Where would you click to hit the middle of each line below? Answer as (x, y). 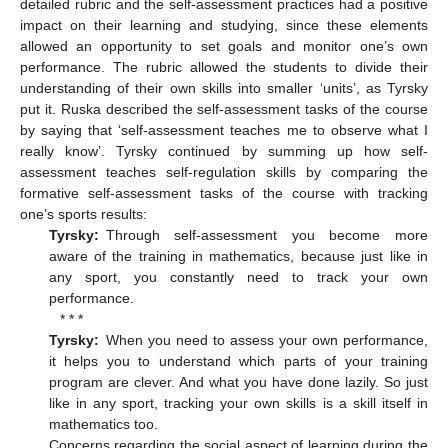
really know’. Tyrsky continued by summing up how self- (224, 150)
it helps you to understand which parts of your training (238, 360)
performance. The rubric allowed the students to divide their (224, 66)
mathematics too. (103, 423)
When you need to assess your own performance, (266, 339)
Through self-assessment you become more (266, 234)
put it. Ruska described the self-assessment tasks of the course (224, 108)
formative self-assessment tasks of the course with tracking (224, 192)
